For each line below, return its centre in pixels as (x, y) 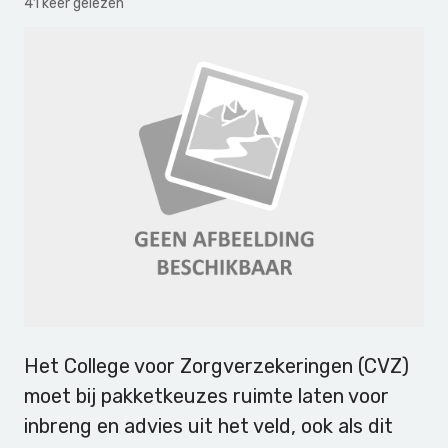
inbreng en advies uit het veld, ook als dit (208, 425)
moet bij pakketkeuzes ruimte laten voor (206, 395)
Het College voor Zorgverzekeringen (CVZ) (216, 365)
